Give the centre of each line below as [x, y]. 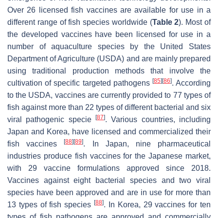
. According [191, 83]
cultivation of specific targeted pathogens [80, 83]
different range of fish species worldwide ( [80, 22]
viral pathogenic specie [51, 120]
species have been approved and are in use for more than [109, 193]
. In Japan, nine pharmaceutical [147, 144]
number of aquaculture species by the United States [109, 47]
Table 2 [165, 22]
